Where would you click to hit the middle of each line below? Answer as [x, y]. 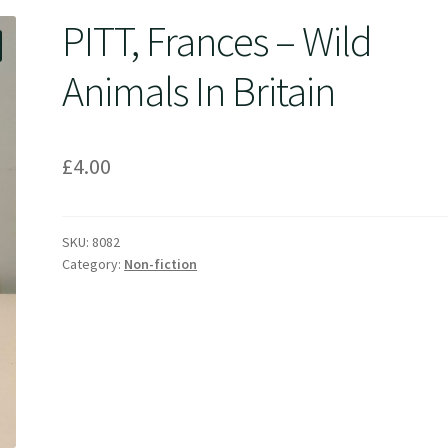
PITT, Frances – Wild [217, 40]
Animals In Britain [199, 90]
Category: [93, 263]
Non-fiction [161, 263]
